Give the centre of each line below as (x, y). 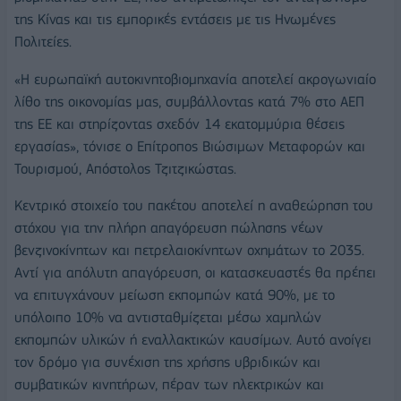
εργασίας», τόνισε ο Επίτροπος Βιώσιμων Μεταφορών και (190, 146)
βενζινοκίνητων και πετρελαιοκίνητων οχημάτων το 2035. (189, 251)
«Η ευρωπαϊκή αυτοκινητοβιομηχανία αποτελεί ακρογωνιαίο (195, 79)
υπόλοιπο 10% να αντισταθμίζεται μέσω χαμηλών (168, 318)
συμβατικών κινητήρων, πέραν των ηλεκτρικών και (169, 385)
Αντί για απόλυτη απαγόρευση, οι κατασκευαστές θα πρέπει (195, 273)
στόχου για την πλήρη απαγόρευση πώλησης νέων (169, 228)
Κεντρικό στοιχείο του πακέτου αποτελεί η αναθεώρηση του (194, 206)
